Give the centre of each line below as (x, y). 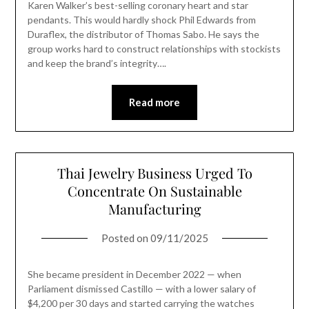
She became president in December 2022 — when (134, 275)
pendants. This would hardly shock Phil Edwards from (141, 20)
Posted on (126, 238)
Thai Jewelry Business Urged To (154, 173)
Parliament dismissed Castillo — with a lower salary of (141, 289)
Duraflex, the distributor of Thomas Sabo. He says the (143, 34)
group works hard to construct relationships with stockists (154, 49)
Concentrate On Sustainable (154, 191)
